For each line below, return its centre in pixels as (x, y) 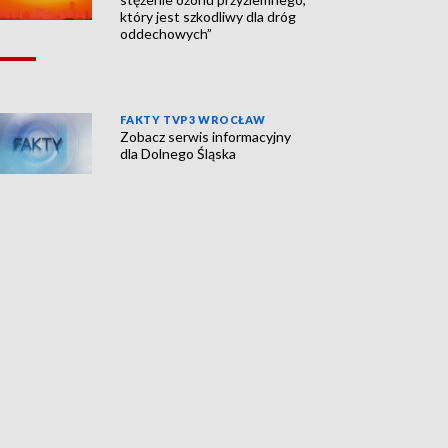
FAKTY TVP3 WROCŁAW (193, 120)
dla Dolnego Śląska (178, 154)
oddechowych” (166, 34)
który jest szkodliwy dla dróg (208, 17)
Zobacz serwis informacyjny (206, 137)
